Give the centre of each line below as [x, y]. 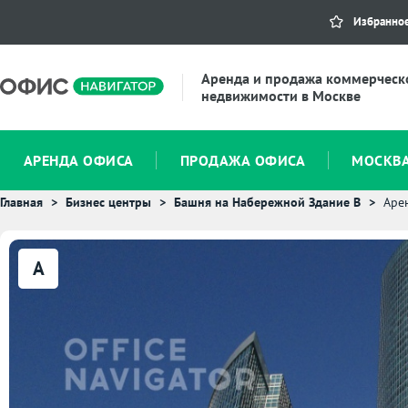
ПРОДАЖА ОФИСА [243, 160]
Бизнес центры [108, 202]
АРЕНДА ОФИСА [78, 160]
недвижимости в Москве [281, 96]
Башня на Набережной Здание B [267, 202]
